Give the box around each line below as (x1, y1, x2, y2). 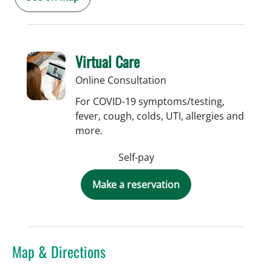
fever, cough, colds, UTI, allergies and (75, 109, 244, 123)
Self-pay (118, 150, 154, 164)
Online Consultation (75, 73, 166, 87)
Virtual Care (75, 50, 140, 72)
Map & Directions (12, 240, 106, 262)
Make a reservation (92, 177, 180, 191)
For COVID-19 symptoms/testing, (75, 94, 225, 108)
